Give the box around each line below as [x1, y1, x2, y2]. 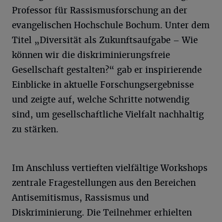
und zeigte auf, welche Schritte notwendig [12, 94, 189, 105]
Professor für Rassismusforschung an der [12, 4, 187, 16]
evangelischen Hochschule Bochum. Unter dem [12, 19, 210, 31]
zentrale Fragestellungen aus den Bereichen [12, 177, 196, 188]
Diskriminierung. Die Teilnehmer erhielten [12, 207, 192, 218]
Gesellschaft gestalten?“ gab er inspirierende [12, 64, 202, 75]
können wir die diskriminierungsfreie [12, 49, 170, 60]
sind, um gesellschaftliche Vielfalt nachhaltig [12, 109, 204, 120]
